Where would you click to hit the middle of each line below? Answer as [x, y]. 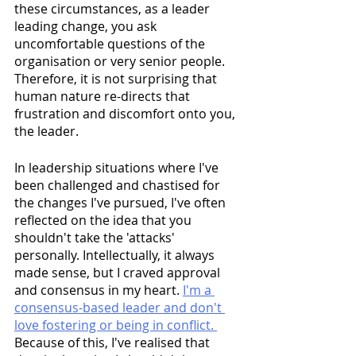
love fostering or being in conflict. [116, 325]
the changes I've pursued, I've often [122, 203]
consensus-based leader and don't [120, 308]
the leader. [46, 132]
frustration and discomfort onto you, [126, 114]
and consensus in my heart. [99, 290]
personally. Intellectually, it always [116, 255]
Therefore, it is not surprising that [117, 79]
